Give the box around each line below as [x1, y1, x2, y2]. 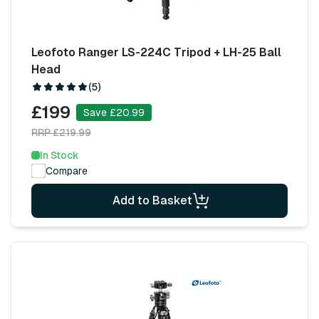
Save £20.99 [83, 106, 145, 118]
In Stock [40, 149, 79, 161]
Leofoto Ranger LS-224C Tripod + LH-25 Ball [31, 45, 281, 59]
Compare [46, 164, 88, 177]
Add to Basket [113, 193, 192, 207]
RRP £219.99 [31, 126, 91, 138]
